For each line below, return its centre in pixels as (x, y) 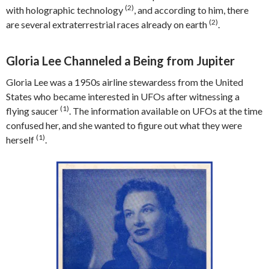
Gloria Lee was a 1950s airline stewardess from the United (125, 82)
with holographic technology (65, 10)
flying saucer (33, 111)
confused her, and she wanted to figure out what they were (124, 125)
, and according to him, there (191, 10)
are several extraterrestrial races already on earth (107, 24)
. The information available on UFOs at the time (166, 111)
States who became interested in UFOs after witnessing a (123, 96)
